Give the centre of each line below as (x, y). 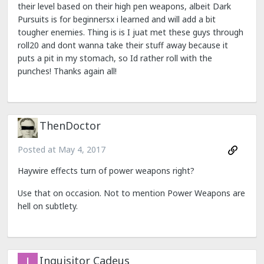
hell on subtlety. (48, 206)
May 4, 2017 (82, 149)
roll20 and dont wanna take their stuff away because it (123, 45)
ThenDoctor (70, 126)
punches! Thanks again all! (67, 71)
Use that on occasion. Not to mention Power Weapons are (131, 193)
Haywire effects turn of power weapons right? (106, 171)
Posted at (38, 149)
